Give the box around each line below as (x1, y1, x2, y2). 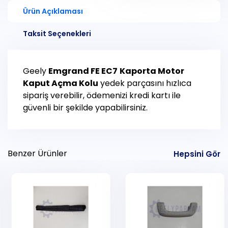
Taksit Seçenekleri (23, 28, 91, 39)
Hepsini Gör (174, 148, 220, 159)
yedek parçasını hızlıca (98, 77, 191, 90)
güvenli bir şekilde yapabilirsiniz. (23, 102, 148, 114)
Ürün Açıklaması (23, 6, 83, 17)
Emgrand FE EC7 (48, 65, 118, 77)
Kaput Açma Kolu (23, 77, 98, 90)
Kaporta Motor (120, 65, 184, 77)
